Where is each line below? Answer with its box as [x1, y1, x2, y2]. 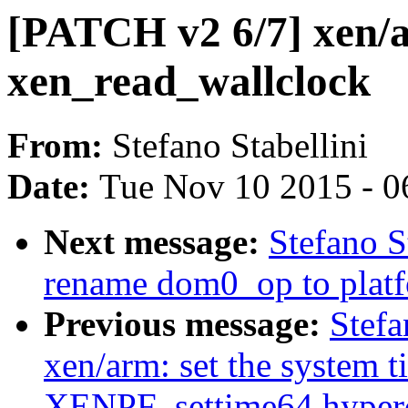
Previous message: [44, 304, 330, 344]
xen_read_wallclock [7, 57, 371, 105]
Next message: [44, 222, 269, 262]
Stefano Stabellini [112, 126, 368, 166]
